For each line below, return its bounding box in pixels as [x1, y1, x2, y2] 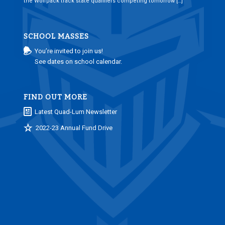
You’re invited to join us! [35, 47, 103, 55]
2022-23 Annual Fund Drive [36, 124, 113, 132]
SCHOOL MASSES [23, 32, 89, 41]
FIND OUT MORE [23, 93, 87, 102]
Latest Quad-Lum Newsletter [35, 108, 118, 116]
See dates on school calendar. [35, 58, 123, 66]
